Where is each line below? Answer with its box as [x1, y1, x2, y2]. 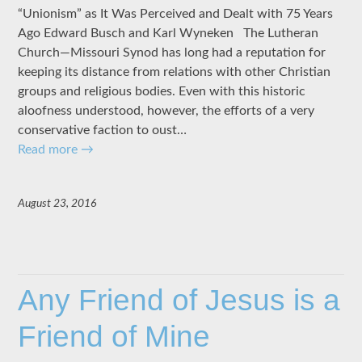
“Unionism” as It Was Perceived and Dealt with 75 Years [18, 6, 334, 20]
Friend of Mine [18, 320, 211, 354]
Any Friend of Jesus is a [18, 284, 341, 318]
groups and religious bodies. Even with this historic [18, 84, 306, 98]
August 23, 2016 [18, 197, 97, 209]
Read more [18, 142, 82, 156]
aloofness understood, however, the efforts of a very [18, 103, 315, 117]
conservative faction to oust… [18, 123, 187, 137]
